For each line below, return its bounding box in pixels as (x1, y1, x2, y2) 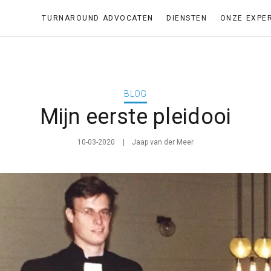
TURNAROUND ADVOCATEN (42, 14, 154, 22)
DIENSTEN (166, 14, 207, 22)
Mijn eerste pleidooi (39, 104, 232, 129)
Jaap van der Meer (132, 138, 194, 146)
